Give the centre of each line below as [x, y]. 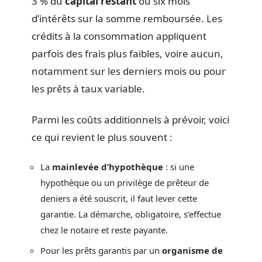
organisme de [192, 250]
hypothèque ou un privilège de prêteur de [125, 182]
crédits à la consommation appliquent [119, 36]
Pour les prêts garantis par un [101, 250]
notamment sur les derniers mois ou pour [129, 71]
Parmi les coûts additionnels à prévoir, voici [130, 119]
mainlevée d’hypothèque [108, 167]
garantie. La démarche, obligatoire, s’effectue [131, 214]
